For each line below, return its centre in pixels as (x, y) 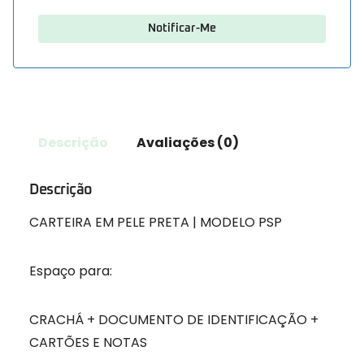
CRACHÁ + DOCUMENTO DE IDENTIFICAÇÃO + (174, 320)
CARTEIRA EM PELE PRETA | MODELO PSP (156, 223)
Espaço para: (71, 271)
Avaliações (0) (187, 142)
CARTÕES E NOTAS (88, 343)
